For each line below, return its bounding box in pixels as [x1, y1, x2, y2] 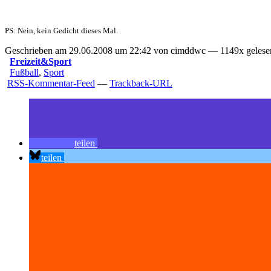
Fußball [10, 67, 39, 78]
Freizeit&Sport [10, 56, 71, 67]
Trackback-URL [109, 78, 172, 89]
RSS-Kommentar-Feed [7, 78, 95, 89]
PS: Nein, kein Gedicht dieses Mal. [5, 26, 118, 36]
